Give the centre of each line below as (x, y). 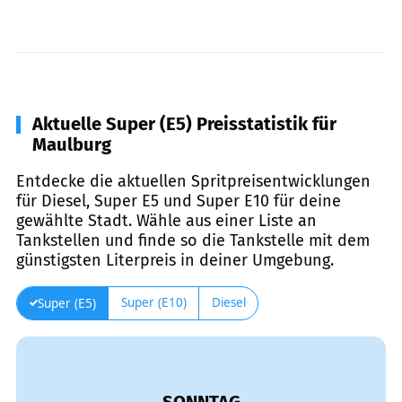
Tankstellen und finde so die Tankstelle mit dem (193, 240)
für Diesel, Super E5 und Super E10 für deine (179, 201)
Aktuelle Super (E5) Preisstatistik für (184, 123)
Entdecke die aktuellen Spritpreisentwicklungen (193, 181)
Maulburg (72, 144)
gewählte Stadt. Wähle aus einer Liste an (166, 220)
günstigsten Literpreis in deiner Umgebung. (175, 260)
